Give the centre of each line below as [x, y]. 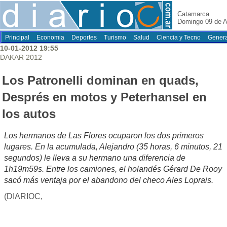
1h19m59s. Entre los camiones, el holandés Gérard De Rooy [113, 169]
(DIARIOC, [23, 197]
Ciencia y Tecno [179, 37]
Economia [50, 37]
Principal [17, 37]
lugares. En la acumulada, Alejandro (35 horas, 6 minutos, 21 [113, 147]
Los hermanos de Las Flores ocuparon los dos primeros [104, 136]
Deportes [84, 37]
